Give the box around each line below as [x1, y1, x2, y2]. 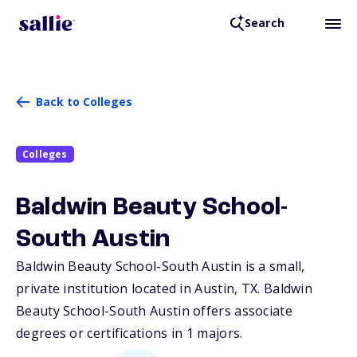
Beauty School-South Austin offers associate [16, 302, 292, 320]
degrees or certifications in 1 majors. [16, 324, 243, 343]
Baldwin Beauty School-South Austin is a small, [16, 257, 305, 276]
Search [244, 15, 284, 31]
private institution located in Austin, [16, 280, 241, 298]
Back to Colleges [36, 94, 132, 109]
